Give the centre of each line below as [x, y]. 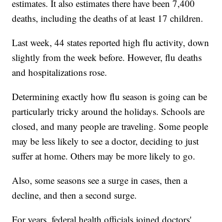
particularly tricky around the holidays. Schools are [109, 111]
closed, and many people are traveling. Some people [110, 126]
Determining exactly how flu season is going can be [110, 97]
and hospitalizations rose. [60, 72]
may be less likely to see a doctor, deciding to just [106, 141]
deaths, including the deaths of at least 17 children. [108, 18]
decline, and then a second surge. [75, 195]
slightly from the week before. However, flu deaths [107, 57]
